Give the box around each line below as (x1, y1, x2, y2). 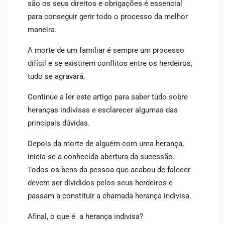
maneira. (28, 25, 59, 35)
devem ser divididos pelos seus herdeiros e (28, 178, 173, 188)
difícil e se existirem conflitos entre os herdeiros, (28, 59, 192, 68)
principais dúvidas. (28, 119, 92, 128)
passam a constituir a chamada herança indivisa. (28, 191, 191, 201)
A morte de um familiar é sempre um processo (28, 46, 184, 55)
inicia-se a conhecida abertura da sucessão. (28, 152, 175, 162)
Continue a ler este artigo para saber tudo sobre (28, 92, 188, 102)
